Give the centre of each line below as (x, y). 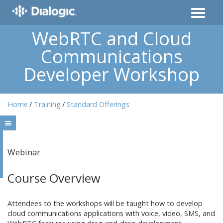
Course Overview (54, 178)
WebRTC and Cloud (111, 39)
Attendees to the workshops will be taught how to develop (105, 204)
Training (47, 104)
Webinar (24, 152)
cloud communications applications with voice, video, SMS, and (111, 214)
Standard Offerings (98, 104)
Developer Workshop (111, 74)
